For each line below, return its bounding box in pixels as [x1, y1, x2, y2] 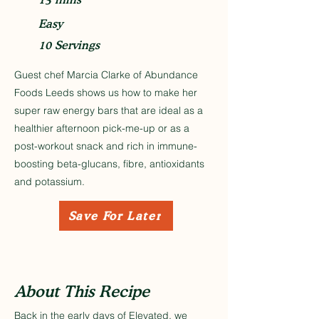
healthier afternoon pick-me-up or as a [14, 122, 189, 135]
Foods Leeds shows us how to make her [14, 86, 197, 99]
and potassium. [14, 175, 85, 188]
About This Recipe [14, 282, 150, 300]
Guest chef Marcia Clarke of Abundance [14, 68, 198, 81]
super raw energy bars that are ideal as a [14, 104, 203, 117]
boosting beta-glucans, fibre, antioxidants [14, 157, 204, 170]
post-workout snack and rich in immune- [14, 140, 197, 152]
